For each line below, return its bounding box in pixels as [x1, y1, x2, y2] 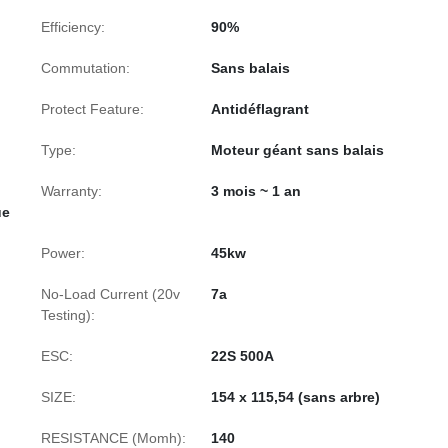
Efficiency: [41, 19, 105, 35]
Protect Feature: [41, 101, 144, 117]
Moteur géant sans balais [211, 142, 384, 158]
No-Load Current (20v [41, 286, 180, 302]
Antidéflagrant [211, 101, 309, 117]
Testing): [41, 307, 95, 323]
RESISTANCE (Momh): [41, 430, 186, 446]
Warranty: [41, 183, 102, 199]
